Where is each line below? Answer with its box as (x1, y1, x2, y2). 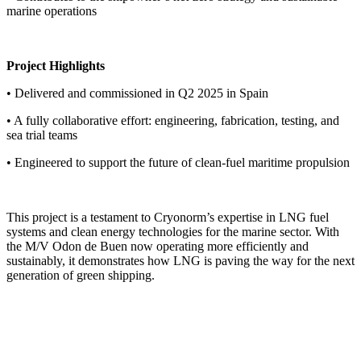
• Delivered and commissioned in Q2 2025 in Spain (6, 86, 268, 101)
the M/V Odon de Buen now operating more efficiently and (6, 239, 309, 254)
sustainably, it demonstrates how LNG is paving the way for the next (6, 254, 355, 268)
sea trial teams (6, 128, 77, 143)
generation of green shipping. (6, 268, 155, 283)
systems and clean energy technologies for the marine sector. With (6, 225, 339, 239)
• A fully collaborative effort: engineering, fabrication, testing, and (6, 114, 339, 128)
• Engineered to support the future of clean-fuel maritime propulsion (6, 156, 350, 170)
